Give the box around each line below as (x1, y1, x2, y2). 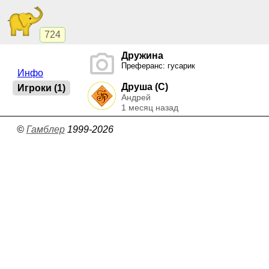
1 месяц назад (121, 103, 178, 112)
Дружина (121, 50, 163, 61)
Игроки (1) (17, 82, 65, 93)
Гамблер (26, 124, 65, 134)
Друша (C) (121, 82, 168, 92)
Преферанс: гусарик (121, 61, 195, 70)
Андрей (121, 92, 151, 102)
